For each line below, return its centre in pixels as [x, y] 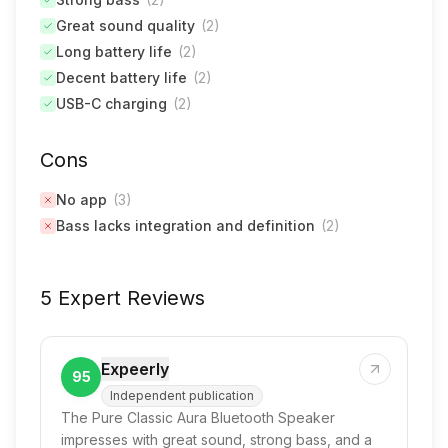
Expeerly [135, 369]
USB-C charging [111, 103]
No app [81, 199]
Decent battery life [121, 77]
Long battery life [114, 51]
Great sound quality [125, 25]
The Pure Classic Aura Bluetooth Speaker [198, 417]
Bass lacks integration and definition [185, 225]
